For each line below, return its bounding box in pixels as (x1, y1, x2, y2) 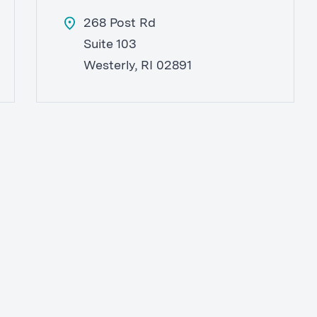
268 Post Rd (83, 17, 156, 30)
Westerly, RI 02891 (83, 59, 192, 73)
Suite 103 (83, 38, 137, 52)
